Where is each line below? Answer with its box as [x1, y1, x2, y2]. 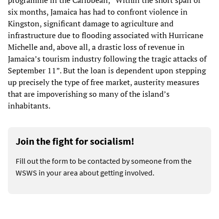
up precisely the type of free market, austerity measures [8, 77, 199, 88]
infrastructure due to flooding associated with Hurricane [8, 30, 203, 41]
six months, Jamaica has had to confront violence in [8, 6, 188, 18]
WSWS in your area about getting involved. [16, 168, 154, 178]
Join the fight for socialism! [16, 135, 134, 148]
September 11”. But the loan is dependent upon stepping [8, 65, 206, 76]
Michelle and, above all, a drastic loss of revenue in [8, 42, 185, 53]
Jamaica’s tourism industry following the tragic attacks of [8, 53, 206, 65]
